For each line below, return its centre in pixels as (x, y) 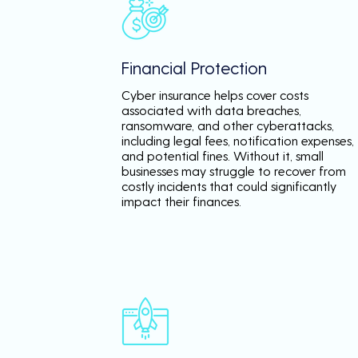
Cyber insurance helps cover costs (215, 95)
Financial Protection (194, 67)
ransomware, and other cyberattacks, (228, 125)
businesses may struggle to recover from (234, 171)
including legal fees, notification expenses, (238, 140)
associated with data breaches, (211, 110)
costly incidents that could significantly (229, 186)
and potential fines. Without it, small (223, 155)
